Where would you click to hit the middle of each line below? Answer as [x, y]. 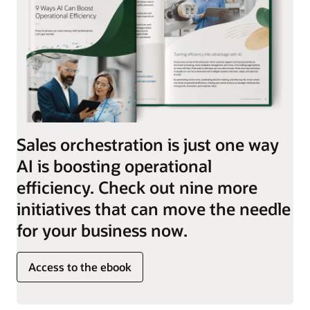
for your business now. [102, 230]
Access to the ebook [80, 266]
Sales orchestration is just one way [148, 144]
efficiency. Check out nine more [137, 187]
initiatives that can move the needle [154, 208]
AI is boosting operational [114, 165]
